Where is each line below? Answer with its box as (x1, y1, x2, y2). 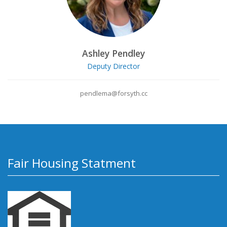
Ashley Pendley (82, 47, 145, 59)
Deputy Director (87, 61, 140, 71)
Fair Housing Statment (8, 155, 136, 172)
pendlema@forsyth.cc (80, 89, 147, 98)
